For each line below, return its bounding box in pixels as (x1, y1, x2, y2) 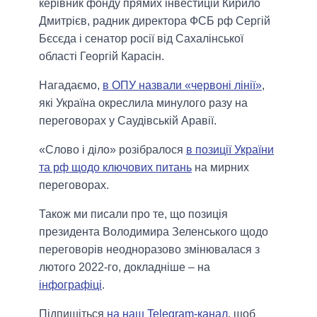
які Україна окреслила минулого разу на (39, 96, 248, 109)
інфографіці (39, 278, 102, 291)
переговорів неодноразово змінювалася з (39, 243, 260, 255)
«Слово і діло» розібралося (39, 143, 186, 156)
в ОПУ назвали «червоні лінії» (103, 79, 262, 91)
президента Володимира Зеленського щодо (39, 225, 268, 238)
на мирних (192, 161, 249, 173)
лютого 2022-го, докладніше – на (39, 260, 210, 273)
